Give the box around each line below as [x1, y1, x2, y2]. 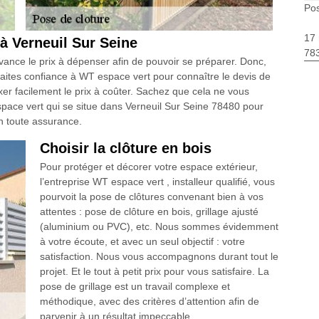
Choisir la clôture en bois [39, 140, 211, 157]
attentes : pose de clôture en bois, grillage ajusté [39, 206, 258, 218]
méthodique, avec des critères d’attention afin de [39, 296, 259, 308]
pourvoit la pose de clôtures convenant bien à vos [39, 191, 263, 203]
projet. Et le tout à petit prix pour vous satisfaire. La [39, 266, 269, 278]
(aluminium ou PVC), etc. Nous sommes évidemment [39, 221, 278, 233]
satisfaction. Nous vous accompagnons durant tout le [39, 251, 278, 263]
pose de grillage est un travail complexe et [39, 281, 230, 293]
